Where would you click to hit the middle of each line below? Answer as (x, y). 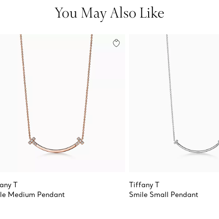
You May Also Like (109, 12)
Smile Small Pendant (164, 194)
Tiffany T (144, 185)
